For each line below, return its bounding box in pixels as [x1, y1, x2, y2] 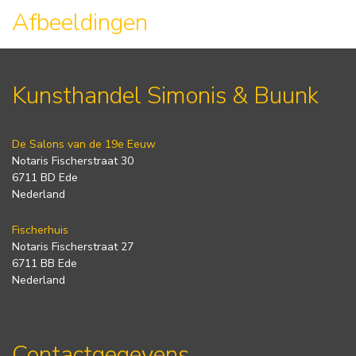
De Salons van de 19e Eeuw [12, 136, 156, 152]
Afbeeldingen [12, 6, 148, 39]
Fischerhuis [12, 222, 68, 238]
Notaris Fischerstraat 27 [12, 238, 133, 254]
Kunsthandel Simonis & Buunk [12, 79, 319, 112]
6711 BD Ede [12, 169, 78, 185]
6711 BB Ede [12, 255, 77, 271]
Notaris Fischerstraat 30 [12, 153, 133, 168]
